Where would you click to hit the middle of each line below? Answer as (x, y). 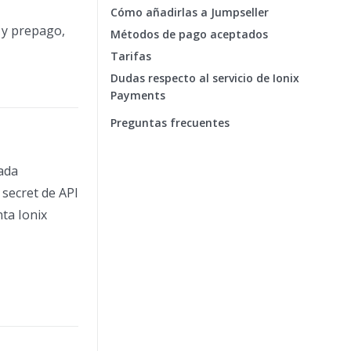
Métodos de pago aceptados (189, 34)
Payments (138, 95)
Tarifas (131, 56)
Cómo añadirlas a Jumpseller (190, 12)
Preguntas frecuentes (170, 123)
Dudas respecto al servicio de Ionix (205, 78)
